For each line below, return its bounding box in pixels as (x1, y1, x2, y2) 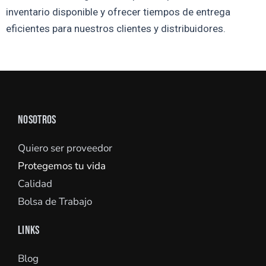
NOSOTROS (18, 113, 56, 128)
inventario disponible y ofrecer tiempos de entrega (6, 6, 230, 18)
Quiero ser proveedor (18, 141, 112, 156)
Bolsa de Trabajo (18, 195, 92, 209)
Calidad (18, 177, 52, 191)
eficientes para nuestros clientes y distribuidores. (6, 23, 226, 34)
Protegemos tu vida (18, 159, 106, 173)
